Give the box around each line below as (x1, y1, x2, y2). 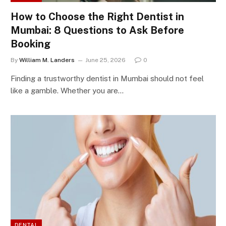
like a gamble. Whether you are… (11, 86, 124, 95)
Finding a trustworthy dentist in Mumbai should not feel (11, 74, 204, 83)
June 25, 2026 (85, 56, 126, 64)
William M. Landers (19, 56, 75, 64)
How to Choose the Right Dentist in (11, 11, 184, 23)
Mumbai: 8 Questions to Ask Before (11, 24, 184, 37)
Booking (11, 38, 50, 50)
